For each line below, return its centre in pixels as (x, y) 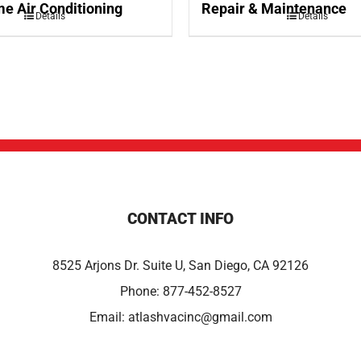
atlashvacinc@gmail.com (200, 317)
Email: (108, 317)
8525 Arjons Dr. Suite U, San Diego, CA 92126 (180, 266)
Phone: (141, 292)
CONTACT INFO (180, 219)
